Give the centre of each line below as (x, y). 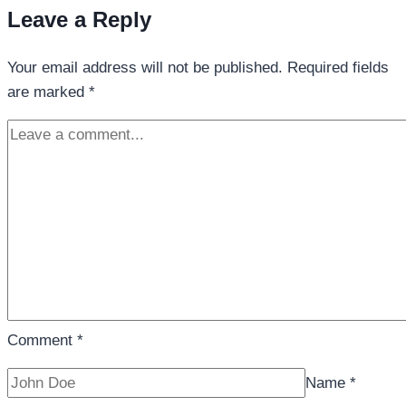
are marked (48, 92)
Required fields (338, 68)
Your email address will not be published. (145, 68)
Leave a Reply (79, 20)
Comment (42, 341)
